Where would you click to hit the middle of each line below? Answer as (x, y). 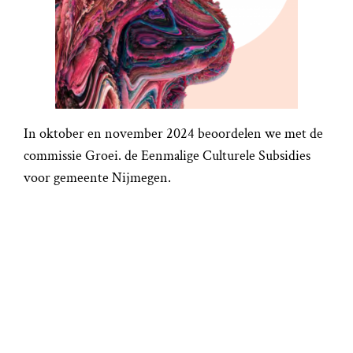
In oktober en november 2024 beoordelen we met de (174, 133)
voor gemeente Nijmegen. (98, 177)
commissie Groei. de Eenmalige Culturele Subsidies (167, 155)
